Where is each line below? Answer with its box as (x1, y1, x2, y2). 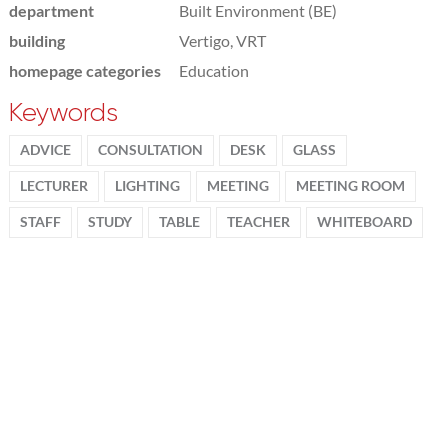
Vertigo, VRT (178, 30, 266, 50)
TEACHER (226, 213, 290, 230)
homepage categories (8, 60, 161, 80)
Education (178, 60, 249, 80)
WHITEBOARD (316, 213, 412, 230)
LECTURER (19, 177, 88, 194)
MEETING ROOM (295, 177, 405, 194)
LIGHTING (114, 177, 180, 194)
